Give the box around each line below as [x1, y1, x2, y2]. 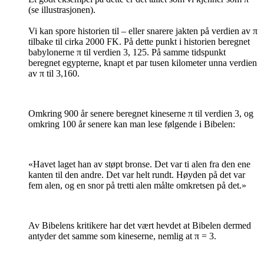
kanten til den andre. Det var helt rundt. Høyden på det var [28, 170, 245, 180]
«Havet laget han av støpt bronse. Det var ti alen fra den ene [28, 159, 250, 170]
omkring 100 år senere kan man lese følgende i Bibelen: [28, 119, 235, 130]
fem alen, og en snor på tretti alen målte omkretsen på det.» [28, 180, 246, 191]
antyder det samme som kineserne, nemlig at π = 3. [28, 231, 216, 242]
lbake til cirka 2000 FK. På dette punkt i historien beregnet [33, 37, 250, 47]
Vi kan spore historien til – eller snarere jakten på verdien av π [28, 26, 258, 37]
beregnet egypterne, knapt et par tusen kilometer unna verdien [28, 58, 257, 68]
